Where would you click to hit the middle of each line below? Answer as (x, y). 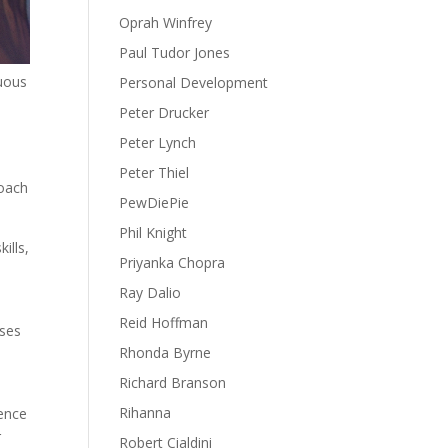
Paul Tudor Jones (175, 52)
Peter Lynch (158, 142)
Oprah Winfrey (166, 22)
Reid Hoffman (164, 322)
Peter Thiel (154, 172)
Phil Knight (153, 232)
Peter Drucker (164, 112)
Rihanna (145, 412)
